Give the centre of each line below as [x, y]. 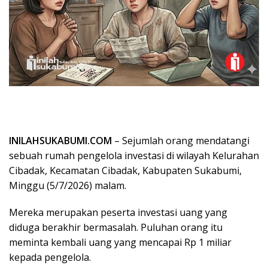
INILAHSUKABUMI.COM [60, 141]
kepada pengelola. [50, 258]
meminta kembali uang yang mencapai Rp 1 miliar [120, 243]
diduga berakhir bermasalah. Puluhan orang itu [116, 228]
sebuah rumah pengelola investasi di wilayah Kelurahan [134, 156]
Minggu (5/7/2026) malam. [68, 186]
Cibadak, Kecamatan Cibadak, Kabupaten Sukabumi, [125, 171]
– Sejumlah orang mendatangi [181, 141]
